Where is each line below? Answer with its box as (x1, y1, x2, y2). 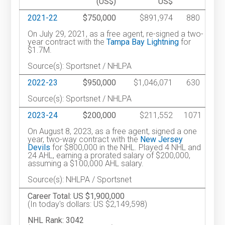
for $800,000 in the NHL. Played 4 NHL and (50, 143, 201, 153)
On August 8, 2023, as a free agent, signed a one (28, 127, 197, 137)
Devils (28, 143, 51, 153)
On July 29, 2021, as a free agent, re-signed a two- (28, 29, 204, 39)
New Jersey (140, 135, 183, 145)
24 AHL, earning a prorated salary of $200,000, (28, 151, 191, 161)
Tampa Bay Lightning (106, 37, 179, 47)
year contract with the (28, 37, 107, 47)
